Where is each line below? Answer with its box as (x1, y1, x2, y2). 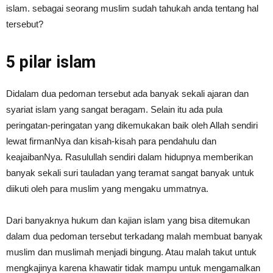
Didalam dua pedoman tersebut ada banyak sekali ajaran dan (6, 88, 249, 99)
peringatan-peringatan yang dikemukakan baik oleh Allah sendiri (6, 120, 258, 130)
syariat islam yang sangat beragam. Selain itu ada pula (6, 104, 222, 115)
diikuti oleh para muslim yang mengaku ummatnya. (6, 183, 208, 194)
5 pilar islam (6, 52, 96, 72)
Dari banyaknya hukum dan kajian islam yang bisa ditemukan (6, 215, 250, 225)
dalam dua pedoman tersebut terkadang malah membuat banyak (6, 231, 263, 241)
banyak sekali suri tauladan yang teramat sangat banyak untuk (6, 168, 254, 178)
